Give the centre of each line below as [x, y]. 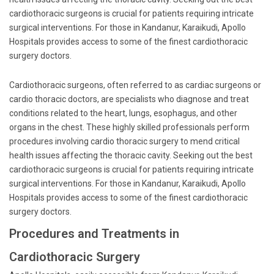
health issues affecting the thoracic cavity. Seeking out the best [131, 155]
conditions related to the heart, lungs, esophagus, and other [123, 113]
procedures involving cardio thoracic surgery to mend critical [124, 141]
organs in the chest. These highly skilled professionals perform [129, 127]
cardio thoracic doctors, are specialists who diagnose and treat [129, 99]
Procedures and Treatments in [94, 234]
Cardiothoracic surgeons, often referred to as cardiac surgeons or [135, 85]
